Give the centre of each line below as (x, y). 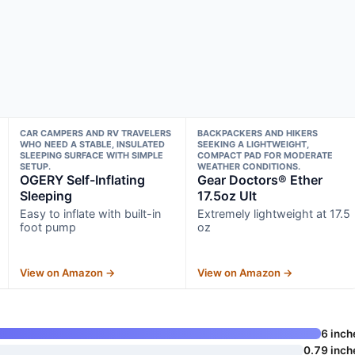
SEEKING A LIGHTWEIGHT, (254, 145)
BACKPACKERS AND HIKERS (258, 134)
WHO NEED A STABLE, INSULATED (92, 145)
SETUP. (35, 167)
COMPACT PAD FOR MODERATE (265, 156)
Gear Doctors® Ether (260, 180)
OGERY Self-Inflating (82, 180)
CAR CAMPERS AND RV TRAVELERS (95, 134)
